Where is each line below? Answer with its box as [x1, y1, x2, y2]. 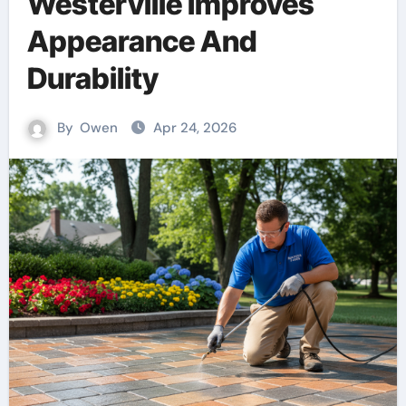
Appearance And [26, 24, 257, 59]
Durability [26, 61, 159, 96]
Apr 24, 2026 [153, 119, 237, 137]
